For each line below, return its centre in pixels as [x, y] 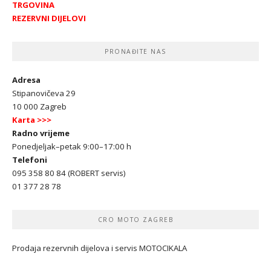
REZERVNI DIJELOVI [49, 18]
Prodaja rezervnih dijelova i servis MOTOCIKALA [100, 248]
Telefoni [30, 159]
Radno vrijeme [41, 133]
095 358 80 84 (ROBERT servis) [69, 173]
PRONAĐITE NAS [135, 51]
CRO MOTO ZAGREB [135, 219]
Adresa [26, 80]
